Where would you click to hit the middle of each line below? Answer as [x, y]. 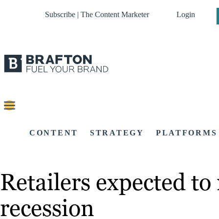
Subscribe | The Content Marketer [97, 14]
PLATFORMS [186, 133]
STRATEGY [117, 133]
